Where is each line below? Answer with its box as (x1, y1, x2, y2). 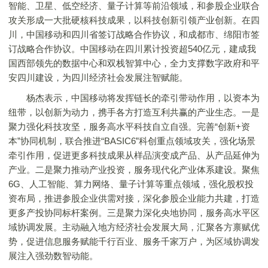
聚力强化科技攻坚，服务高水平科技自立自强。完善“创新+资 (8, 121, 250, 132)
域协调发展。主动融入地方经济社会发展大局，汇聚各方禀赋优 (8, 222, 260, 232)
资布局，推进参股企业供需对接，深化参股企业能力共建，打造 (8, 193, 260, 203)
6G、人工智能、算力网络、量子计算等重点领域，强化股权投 (8, 179, 254, 189)
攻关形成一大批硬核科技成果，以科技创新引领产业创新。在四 (8, 15, 260, 25)
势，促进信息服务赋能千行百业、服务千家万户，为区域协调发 (8, 236, 260, 246)
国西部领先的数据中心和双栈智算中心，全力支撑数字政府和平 (8, 58, 260, 68)
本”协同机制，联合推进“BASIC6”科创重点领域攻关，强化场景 (8, 136, 255, 146)
